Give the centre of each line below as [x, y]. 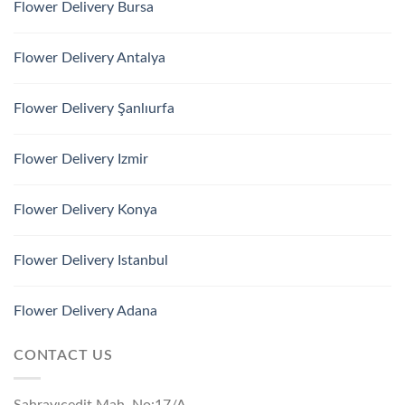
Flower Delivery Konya [85, 210]
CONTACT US [63, 356]
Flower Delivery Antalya [89, 58]
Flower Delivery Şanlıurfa [94, 109]
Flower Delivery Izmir [81, 160]
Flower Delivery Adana [85, 311]
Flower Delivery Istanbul [91, 261]
